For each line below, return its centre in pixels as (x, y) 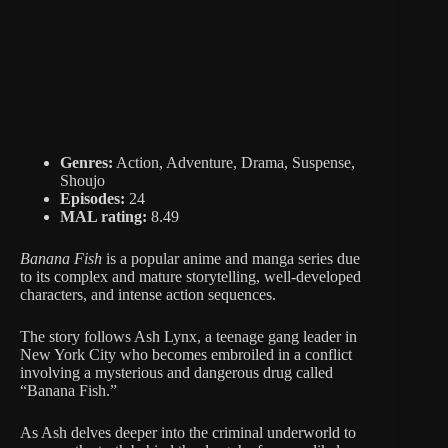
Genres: (86, 162)
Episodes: (92, 198)
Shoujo (82, 180)
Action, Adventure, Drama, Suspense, (234, 162)
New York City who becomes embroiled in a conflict (186, 354)
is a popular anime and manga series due (231, 258)
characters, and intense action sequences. (148, 294)
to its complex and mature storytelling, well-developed (190, 276)
